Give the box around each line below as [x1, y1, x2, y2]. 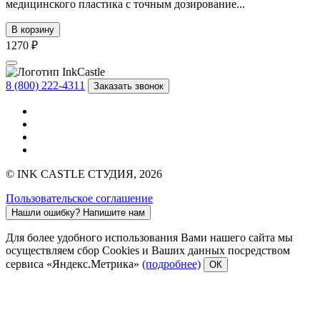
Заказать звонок [94, 80, 164, 91]
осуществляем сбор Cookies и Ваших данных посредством [6, 244, 290, 256]
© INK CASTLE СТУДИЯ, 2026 [6, 167, 162, 180]
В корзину [11, 24, 54, 35]
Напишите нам [83, 206, 145, 218]
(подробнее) [142, 257, 201, 270]
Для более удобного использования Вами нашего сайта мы [6, 231, 293, 244]
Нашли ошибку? [11, 206, 80, 218]
